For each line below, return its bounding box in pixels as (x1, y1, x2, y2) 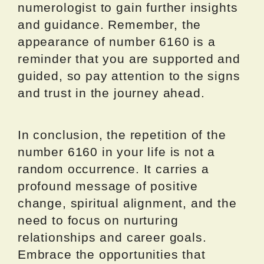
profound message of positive (18, 179, 198, 193)
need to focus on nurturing (18, 213, 179, 227)
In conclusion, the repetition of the (18, 128, 226, 142)
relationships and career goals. (18, 230, 207, 245)
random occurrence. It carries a (18, 162, 209, 176)
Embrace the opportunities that (18, 247, 206, 262)
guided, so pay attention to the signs (18, 69, 240, 83)
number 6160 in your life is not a (18, 145, 216, 159)
